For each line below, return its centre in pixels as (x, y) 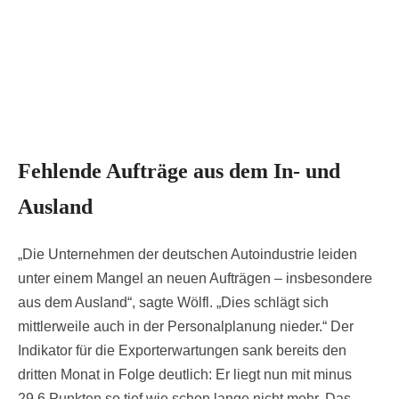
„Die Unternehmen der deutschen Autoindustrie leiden (187, 255)
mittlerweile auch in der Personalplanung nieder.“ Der (186, 327)
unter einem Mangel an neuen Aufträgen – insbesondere (195, 279)
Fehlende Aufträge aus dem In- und (179, 171)
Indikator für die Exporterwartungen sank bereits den (182, 351)
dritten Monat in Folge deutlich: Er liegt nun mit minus (185, 375)
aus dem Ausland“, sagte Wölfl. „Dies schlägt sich (173, 303)
